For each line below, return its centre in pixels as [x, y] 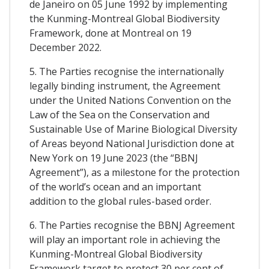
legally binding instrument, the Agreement [125, 86]
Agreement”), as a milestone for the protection [134, 173]
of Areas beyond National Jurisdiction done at [132, 144]
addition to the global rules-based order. [120, 201]
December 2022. [65, 48]
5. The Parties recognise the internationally [127, 72]
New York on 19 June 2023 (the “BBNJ [114, 158]
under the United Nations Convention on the [130, 101]
